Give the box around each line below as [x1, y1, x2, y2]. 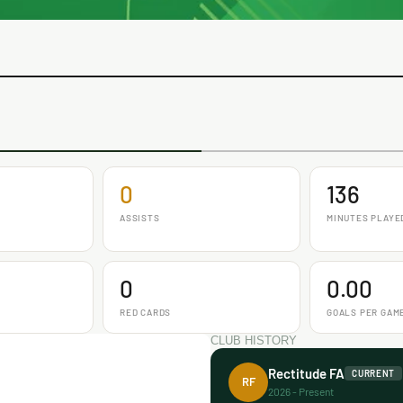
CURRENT [352, 368, 396, 379]
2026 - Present [268, 385, 335, 398]
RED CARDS [120, 306, 172, 318]
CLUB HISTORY [210, 333, 298, 347]
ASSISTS [120, 211, 160, 223]
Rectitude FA [268, 365, 345, 381]
